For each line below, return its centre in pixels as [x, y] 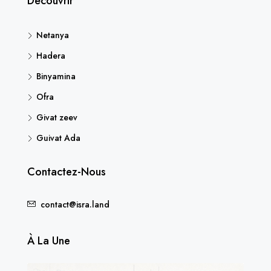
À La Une [49, 240]
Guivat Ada [58, 138]
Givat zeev [57, 117]
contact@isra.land [75, 204]
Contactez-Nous [67, 171]
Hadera [51, 55]
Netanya [53, 35]
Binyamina [56, 76]
